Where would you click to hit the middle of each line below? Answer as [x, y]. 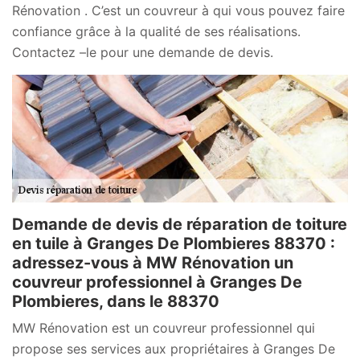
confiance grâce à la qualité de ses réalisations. [156, 32]
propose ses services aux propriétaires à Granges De [174, 349]
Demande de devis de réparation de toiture [180, 225]
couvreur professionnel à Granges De [157, 282]
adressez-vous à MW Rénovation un [153, 263]
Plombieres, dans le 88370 [116, 302]
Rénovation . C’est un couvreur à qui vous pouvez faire [178, 11]
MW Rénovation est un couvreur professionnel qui [164, 328]
